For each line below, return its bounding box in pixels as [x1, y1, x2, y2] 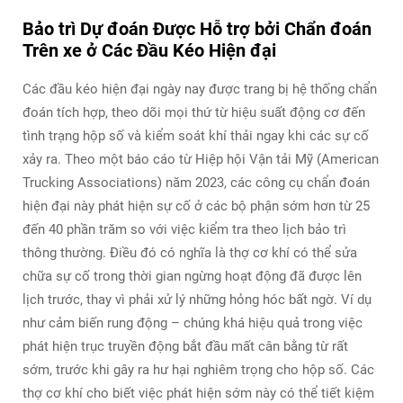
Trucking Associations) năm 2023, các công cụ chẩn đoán [22, 174, 370, 191]
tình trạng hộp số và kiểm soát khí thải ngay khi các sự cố [22, 127, 369, 144]
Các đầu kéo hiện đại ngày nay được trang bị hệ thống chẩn [22, 80, 377, 97]
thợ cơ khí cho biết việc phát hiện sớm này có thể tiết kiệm [22, 384, 374, 401]
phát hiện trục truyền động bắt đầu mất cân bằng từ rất [22, 337, 348, 354]
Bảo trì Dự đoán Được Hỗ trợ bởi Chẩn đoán [22, 17, 372, 40]
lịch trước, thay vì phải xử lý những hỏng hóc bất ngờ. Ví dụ [22, 291, 372, 308]
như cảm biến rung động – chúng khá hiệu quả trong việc [22, 314, 363, 331]
